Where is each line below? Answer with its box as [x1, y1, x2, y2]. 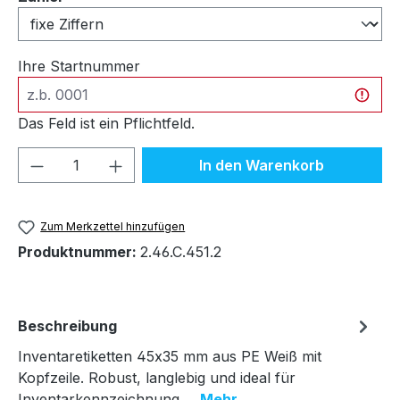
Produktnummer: [18, 243, 140, 262]
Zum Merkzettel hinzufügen [40, 219, 186, 233]
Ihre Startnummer [18, 56, 140, 75]
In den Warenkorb [199, 155, 325, 174]
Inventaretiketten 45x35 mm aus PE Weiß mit [18, 347, 321, 366]
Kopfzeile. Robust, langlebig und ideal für [18, 369, 296, 387]
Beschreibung [18, 317, 117, 336]
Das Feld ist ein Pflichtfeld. [18, 113, 195, 132]
